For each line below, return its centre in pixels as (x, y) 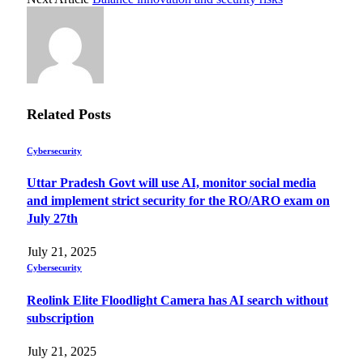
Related (53, 114)
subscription (60, 318)
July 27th (52, 218)
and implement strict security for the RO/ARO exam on (178, 201)
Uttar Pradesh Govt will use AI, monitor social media (171, 183)
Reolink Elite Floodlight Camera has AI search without (177, 300)
